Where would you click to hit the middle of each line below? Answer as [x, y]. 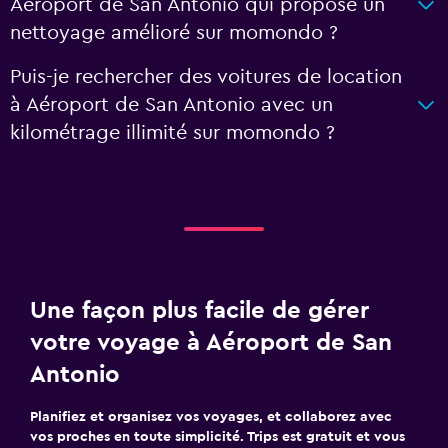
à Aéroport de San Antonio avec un [171, 105]
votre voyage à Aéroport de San [211, 343]
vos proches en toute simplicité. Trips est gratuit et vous [217, 437]
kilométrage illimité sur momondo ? [172, 133]
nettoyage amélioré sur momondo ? [174, 33]
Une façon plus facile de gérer [199, 311]
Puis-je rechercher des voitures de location [206, 77]
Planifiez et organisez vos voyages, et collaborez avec [211, 417]
